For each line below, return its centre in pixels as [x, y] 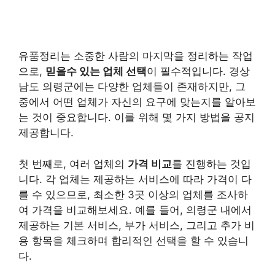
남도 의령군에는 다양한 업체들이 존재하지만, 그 [132, 87]
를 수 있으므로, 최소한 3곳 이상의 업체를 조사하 [133, 194]
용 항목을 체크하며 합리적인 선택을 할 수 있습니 [134, 240]
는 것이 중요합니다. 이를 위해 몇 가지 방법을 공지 [137, 117]
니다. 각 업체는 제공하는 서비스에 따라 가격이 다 [135, 179]
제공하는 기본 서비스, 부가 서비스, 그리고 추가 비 [137, 225]
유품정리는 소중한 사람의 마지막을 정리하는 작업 [136, 56]
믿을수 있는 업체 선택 [96, 71]
